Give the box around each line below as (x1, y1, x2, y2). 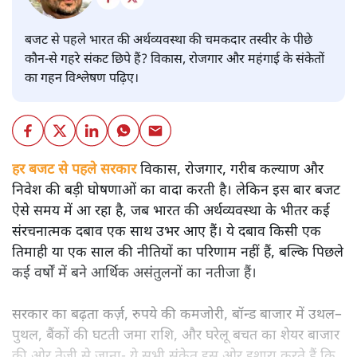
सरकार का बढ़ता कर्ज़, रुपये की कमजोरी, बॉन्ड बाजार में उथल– (12, 306, 342, 325)
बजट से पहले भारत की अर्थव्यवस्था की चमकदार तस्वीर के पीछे (25, 33, 312, 50)
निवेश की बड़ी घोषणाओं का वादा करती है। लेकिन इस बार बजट (12, 182, 340, 201)
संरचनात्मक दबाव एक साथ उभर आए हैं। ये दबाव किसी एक (12, 223, 321, 242)
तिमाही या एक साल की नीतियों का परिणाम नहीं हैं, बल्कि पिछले (12, 244, 343, 263)
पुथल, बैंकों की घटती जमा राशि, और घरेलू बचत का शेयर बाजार (12, 327, 339, 346)
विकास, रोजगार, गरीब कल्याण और (136, 161, 324, 180)
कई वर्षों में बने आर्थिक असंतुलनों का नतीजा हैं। (12, 265, 257, 284)
